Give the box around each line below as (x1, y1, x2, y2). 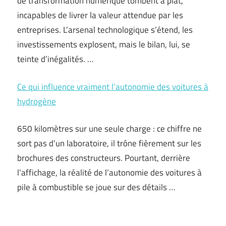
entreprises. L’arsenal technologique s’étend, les (17, 23, 193, 36)
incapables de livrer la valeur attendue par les (17, 9, 183, 22)
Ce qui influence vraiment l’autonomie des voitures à (17, 80, 208, 93)
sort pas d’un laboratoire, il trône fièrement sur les (17, 137, 201, 150)
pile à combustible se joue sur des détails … (17, 181, 175, 194)
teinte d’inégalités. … (17, 52, 93, 66)
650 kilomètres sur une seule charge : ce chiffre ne (17, 122, 202, 135)
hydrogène (17, 94, 56, 108)
